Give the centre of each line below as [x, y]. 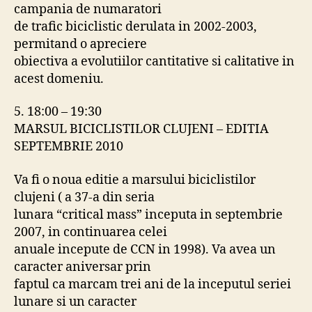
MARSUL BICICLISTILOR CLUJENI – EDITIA [141, 129]
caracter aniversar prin [83, 267]
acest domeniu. [59, 79]
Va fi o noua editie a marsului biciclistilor [135, 180]
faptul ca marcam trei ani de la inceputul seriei [153, 284]
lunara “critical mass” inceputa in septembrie [148, 214]
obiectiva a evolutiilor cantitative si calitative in [154, 61]
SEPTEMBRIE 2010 [69, 147]
